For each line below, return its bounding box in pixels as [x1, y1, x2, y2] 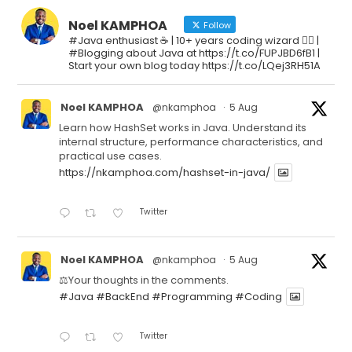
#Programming [152, 289, 233, 305]
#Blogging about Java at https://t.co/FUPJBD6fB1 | [68, 45, 321, 60]
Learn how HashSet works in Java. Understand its [59, 119, 307, 135]
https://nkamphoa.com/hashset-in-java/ [59, 164, 271, 180]
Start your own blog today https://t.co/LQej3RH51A [68, 57, 321, 73]
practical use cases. [59, 148, 163, 163]
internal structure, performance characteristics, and [59, 134, 324, 149]
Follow [201, 18, 232, 31]
